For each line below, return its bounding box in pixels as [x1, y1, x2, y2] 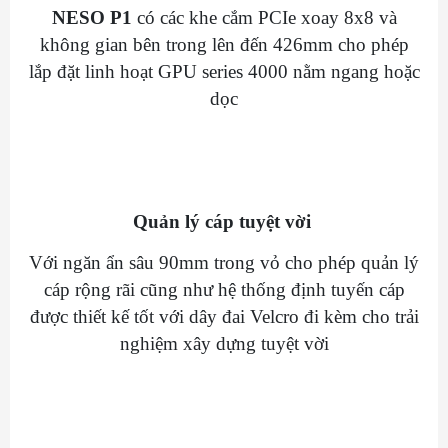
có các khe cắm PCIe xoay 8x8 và [131, 7, 397, 29]
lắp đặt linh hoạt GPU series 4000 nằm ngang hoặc [28, 61, 420, 83]
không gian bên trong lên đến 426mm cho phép [39, 34, 409, 56]
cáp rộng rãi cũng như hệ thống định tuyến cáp [43, 279, 405, 301]
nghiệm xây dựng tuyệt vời [119, 333, 329, 355]
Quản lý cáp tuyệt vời [132, 211, 316, 233]
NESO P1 [51, 7, 132, 29]
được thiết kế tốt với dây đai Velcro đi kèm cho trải [29, 306, 419, 328]
